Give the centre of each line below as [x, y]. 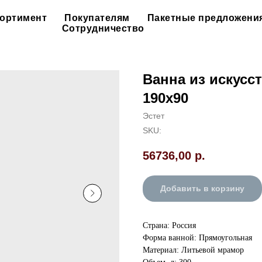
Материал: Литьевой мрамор [193, 250]
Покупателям [97, 18]
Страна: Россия [169, 226]
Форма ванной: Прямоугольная [197, 238]
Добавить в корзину [202, 189]
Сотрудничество [103, 28]
